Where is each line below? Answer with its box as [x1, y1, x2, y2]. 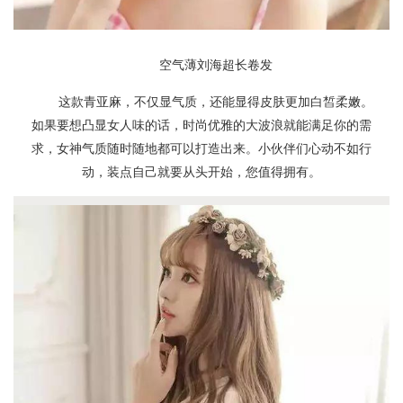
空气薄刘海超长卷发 [159, 56, 273, 72]
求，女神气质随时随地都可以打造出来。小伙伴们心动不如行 [31, 139, 372, 156]
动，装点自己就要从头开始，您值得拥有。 [82, 163, 321, 179]
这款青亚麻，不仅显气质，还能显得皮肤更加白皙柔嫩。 [58, 93, 373, 109]
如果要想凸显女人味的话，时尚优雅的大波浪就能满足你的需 [31, 116, 372, 132]
